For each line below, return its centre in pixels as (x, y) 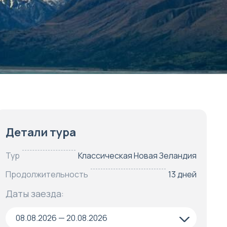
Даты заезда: (34, 194)
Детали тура (41, 132)
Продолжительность (47, 174)
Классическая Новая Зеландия (137, 156)
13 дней (182, 174)
